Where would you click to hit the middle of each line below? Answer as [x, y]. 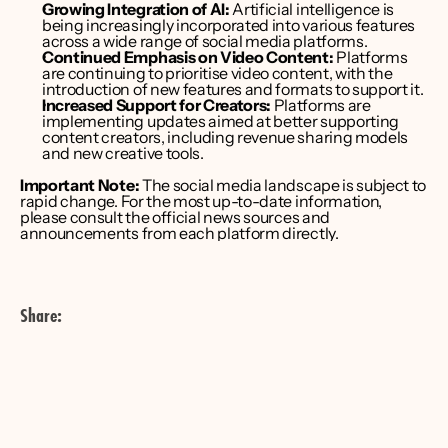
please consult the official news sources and [175, 217]
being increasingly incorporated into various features [229, 25]
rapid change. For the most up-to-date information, [201, 201]
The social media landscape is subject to [283, 185]
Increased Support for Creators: [157, 105]
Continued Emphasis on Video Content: [188, 57]
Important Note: [80, 185]
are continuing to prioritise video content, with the [217, 73]
